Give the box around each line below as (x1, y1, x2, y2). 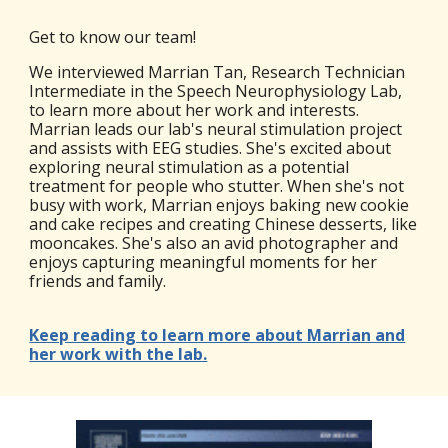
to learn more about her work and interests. (29, 98, 360, 121)
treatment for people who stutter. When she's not (29, 174, 405, 197)
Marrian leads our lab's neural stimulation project (29, 117, 403, 140)
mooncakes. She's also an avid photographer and (29, 231, 399, 254)
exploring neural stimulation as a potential (29, 155, 350, 178)
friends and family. (29, 269, 167, 292)
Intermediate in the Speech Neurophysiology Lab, (29, 79, 403, 102)
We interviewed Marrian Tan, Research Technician (29, 60, 406, 83)
